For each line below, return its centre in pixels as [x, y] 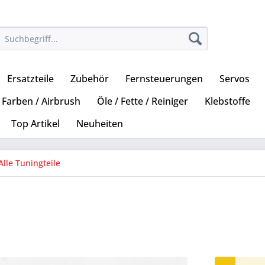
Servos [235, 79]
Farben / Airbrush [41, 101]
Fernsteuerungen [164, 79]
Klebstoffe [227, 101]
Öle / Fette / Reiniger [143, 101]
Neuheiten [100, 124]
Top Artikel [35, 124]
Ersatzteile [30, 79]
